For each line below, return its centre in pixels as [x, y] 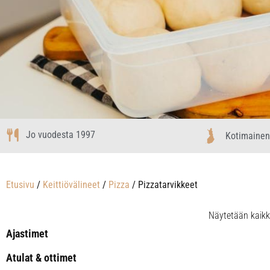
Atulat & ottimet [41, 258]
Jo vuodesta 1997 [60, 135]
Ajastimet [27, 234]
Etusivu [20, 185]
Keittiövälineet [71, 185]
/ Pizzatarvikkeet [164, 185]
